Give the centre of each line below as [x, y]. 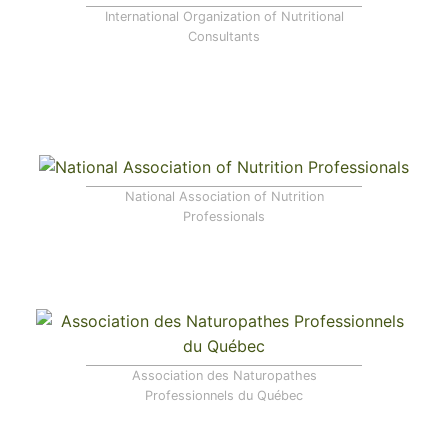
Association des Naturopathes [224, 376]
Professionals [224, 216]
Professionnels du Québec [224, 396]
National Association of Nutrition [224, 196]
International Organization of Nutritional [224, 17]
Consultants [224, 37]
